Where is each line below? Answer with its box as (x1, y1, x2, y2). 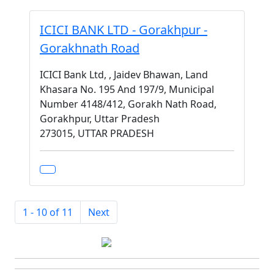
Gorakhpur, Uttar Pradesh (40, 112, 160, 125)
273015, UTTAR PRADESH (40, 127, 154, 140)
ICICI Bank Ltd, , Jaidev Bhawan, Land (40, 68, 208, 81)
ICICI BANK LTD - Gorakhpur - (40, 21, 207, 38)
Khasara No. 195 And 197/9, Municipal (40, 83, 214, 96)
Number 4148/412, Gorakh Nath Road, (40, 97, 217, 111)
